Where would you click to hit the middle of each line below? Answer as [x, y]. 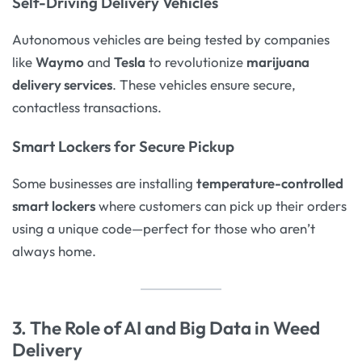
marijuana [278, 61]
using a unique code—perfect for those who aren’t [164, 228]
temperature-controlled [270, 183]
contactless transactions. [87, 107]
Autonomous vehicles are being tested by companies [171, 39]
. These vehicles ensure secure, [204, 84]
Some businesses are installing [104, 183]
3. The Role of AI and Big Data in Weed [166, 328]
